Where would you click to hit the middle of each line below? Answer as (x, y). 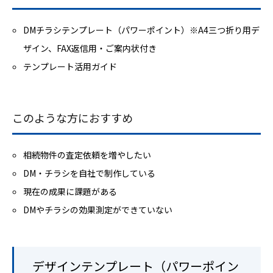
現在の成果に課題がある (70, 191)
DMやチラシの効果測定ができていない (98, 209)
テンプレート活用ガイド (70, 66)
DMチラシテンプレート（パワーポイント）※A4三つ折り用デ (142, 30)
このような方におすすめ (73, 117)
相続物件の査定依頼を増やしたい (87, 154)
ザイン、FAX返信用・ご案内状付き (90, 48)
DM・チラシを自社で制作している (90, 173)
